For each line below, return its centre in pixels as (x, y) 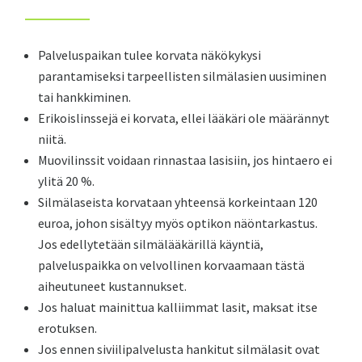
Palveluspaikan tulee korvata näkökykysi (150, 55)
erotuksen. (68, 328)
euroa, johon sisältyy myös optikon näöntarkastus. (178, 223)
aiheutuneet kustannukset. (113, 286)
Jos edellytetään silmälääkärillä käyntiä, (151, 244)
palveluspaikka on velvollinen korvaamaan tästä (172, 265)
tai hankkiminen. (85, 97)
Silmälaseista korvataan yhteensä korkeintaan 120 (178, 202)
